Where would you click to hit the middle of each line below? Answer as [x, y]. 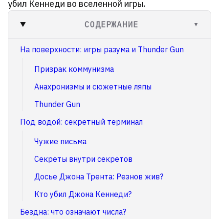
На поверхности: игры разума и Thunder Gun [102, 49]
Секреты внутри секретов [83, 159]
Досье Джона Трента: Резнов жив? [99, 176]
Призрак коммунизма [74, 69]
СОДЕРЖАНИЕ [111, 24]
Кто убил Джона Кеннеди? [83, 194]
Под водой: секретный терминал [81, 122]
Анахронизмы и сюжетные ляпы [93, 87]
